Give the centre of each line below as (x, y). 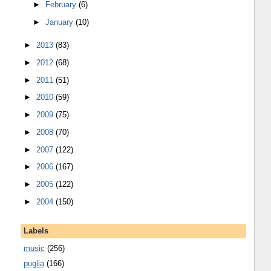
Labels (36, 231)
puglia (34, 264)
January (61, 22)
